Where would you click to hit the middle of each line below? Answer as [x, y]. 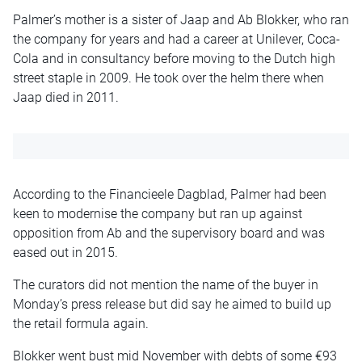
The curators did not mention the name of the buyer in [166, 284]
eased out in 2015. [65, 252]
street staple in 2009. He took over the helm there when [168, 78]
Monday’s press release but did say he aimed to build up [172, 304]
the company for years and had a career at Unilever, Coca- [177, 39]
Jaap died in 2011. [66, 97]
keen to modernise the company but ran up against [158, 213]
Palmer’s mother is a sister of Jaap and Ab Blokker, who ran [181, 19]
